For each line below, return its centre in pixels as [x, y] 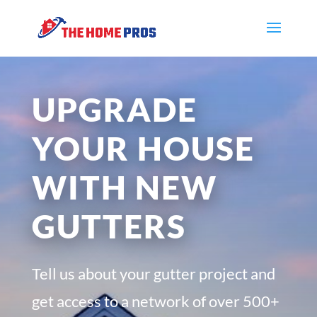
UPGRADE [114, 109]
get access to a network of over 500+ [155, 301]
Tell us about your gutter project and [153, 273]
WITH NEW [124, 187]
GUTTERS [109, 226]
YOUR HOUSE [143, 148]
